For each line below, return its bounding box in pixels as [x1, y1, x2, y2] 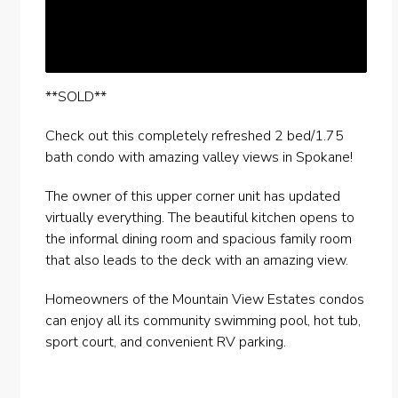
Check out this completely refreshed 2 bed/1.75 [44, 126, 344, 147]
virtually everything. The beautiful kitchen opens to [44, 208, 354, 228]
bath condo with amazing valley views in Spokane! [44, 147, 353, 168]
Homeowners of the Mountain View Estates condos [44, 290, 364, 310]
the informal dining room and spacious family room [44, 229, 352, 250]
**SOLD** [44, 87, 107, 107]
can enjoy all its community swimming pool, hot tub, [44, 311, 361, 331]
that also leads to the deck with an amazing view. [44, 251, 348, 271]
